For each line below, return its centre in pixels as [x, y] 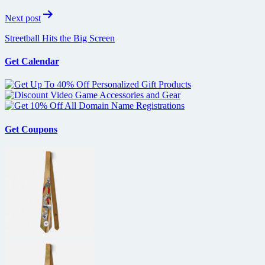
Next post [23, 18]
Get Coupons [31, 129]
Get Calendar [32, 62]
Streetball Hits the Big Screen [60, 38]
